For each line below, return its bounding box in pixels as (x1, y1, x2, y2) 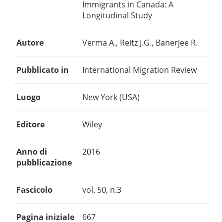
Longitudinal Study (82, 10, 152, 21)
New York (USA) (82, 92, 140, 103)
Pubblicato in (16, 64, 69, 76)
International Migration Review (82, 64, 197, 76)
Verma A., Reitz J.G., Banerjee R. (82, 37, 198, 49)
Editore (16, 119, 45, 130)
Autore (16, 37, 44, 49)
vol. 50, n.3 (82, 184, 121, 196)
